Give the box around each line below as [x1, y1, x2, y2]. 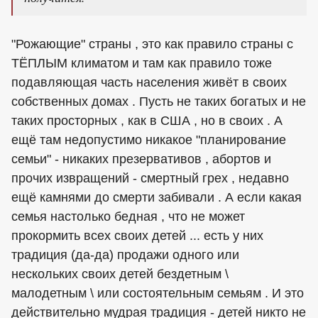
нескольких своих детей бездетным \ [11, 267, 229, 282]
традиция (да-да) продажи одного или [11, 248, 239, 263]
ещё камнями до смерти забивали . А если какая [11, 190, 302, 205]
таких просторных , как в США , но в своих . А [11, 114, 283, 128]
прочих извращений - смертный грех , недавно [11, 171, 289, 186]
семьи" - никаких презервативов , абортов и [11, 152, 271, 167]
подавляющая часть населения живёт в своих [11, 75, 287, 90]
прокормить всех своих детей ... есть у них [11, 229, 263, 243]
